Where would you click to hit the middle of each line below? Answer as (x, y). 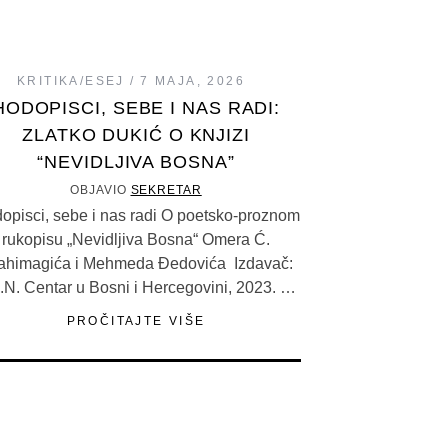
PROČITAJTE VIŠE (136, 321)
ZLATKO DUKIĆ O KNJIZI (136, 135)
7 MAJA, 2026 (193, 81)
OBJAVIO (100, 190)
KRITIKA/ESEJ (70, 81)
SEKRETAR (166, 190)
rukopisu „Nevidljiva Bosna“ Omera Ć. (136, 240)
